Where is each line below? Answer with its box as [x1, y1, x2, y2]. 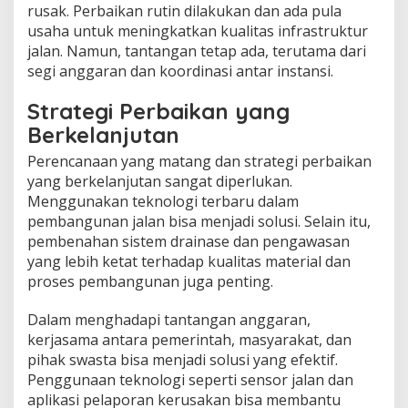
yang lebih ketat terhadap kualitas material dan [27, 250, 351, 271]
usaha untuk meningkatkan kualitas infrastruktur [27, 20, 368, 41]
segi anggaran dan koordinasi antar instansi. [27, 60, 333, 81]
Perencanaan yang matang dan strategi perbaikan [27, 150, 372, 171]
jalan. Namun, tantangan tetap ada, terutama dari [27, 40, 366, 61]
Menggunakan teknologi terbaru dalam [27, 190, 299, 211]
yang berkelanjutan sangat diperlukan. [27, 170, 292, 191]
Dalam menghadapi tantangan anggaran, [27, 309, 311, 330]
